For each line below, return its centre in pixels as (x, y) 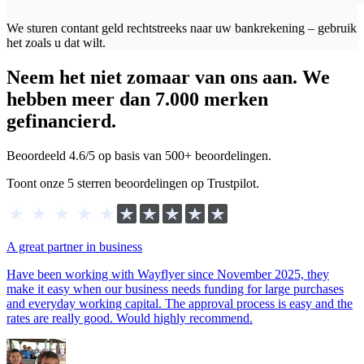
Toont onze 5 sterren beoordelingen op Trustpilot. (133, 183)
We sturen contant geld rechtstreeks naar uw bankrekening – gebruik (182, 28)
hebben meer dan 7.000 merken (137, 99)
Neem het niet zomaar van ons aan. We (168, 77)
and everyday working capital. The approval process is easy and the (180, 303)
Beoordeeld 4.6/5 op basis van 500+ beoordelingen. (139, 155)
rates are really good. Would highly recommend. (130, 318)
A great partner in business (74, 246)
